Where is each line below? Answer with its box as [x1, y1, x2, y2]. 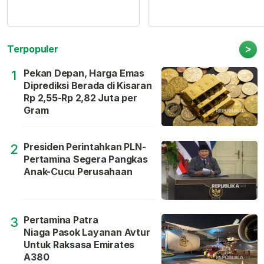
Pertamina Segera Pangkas [24, 153, 148, 166]
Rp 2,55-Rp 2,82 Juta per [24, 92, 137, 104]
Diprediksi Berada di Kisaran [24, 80, 152, 92]
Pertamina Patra [24, 214, 98, 226]
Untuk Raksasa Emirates [24, 239, 135, 251]
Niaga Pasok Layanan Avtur [24, 226, 150, 239]
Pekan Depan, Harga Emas [24, 67, 144, 80]
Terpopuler [7, 43, 58, 55]
